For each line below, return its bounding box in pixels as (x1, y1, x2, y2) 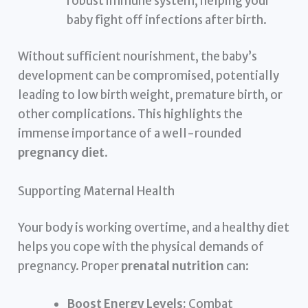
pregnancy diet (18, 145, 105, 161)
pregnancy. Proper (18, 258, 122, 274)
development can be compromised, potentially (18, 68, 280, 84)
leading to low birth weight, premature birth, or (18, 87, 283, 103)
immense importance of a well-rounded (18, 126, 242, 142)
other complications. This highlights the (18, 107, 243, 122)
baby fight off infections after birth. (67, 12, 267, 27)
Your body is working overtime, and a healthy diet (18, 220, 290, 236)
